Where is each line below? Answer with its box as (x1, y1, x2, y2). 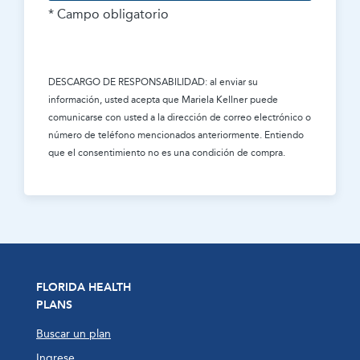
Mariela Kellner (182, 93, 247, 105)
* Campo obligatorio (48, 6, 169, 22)
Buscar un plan (36, 327, 111, 341)
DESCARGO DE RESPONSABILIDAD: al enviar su (48, 76, 258, 88)
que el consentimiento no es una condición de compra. (48, 146, 285, 158)
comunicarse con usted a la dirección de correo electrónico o (48, 111, 311, 123)
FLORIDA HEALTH (36, 280, 131, 294)
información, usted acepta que (48, 93, 182, 105)
